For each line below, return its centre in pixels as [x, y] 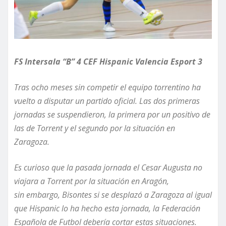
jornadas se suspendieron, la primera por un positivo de [112, 115]
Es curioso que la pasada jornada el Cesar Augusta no [108, 168]
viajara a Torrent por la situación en [78, 181]
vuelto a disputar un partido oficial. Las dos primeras [107, 101]
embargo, [42, 195]
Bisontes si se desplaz [99, 195]
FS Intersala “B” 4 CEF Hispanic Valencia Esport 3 [108, 62]
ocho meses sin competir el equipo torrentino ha [116, 88]
